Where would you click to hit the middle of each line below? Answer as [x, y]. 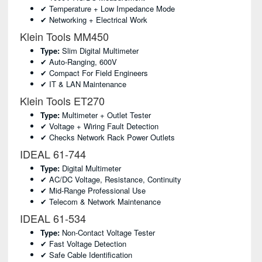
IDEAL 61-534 [51, 218]
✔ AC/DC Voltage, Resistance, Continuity [111, 179]
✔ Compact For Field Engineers [94, 73]
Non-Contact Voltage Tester [107, 232]
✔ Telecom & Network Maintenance [101, 201]
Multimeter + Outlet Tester [105, 115]
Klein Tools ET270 [61, 101]
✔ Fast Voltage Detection [83, 244]
